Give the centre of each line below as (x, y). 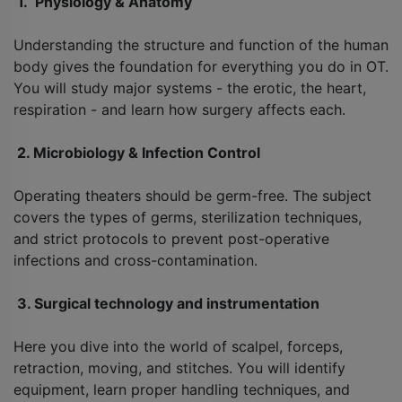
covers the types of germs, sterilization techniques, (188, 218)
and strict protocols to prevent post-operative (171, 239)
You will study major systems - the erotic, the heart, (190, 88)
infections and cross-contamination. (135, 261)
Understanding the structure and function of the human (201, 45)
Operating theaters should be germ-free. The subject (192, 196)
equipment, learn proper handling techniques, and (182, 390)
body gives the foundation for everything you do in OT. (201, 67)
